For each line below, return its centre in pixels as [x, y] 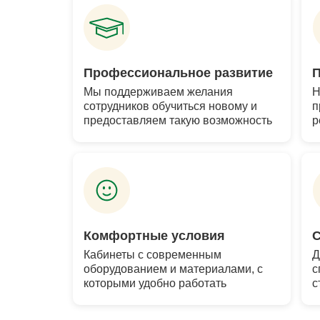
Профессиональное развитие [178, 73]
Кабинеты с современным [152, 255]
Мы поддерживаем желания [158, 92]
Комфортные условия [154, 236]
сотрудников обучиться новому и [170, 106]
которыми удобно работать [155, 283]
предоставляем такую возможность [178, 120]
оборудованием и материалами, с [173, 269]
